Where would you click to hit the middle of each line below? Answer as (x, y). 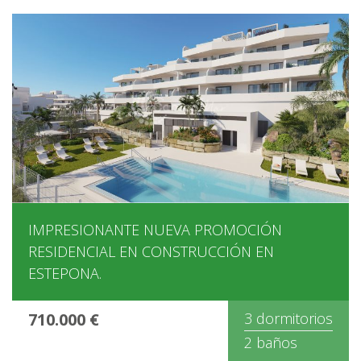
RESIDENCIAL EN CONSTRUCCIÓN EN (151, 251)
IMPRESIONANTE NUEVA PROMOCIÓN (155, 229)
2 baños (271, 342)
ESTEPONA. (65, 273)
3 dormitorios (288, 318)
